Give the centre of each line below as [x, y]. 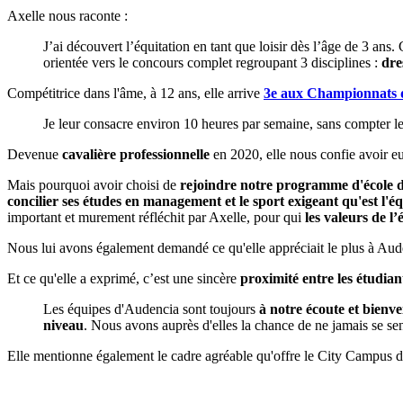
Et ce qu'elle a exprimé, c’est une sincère [124, 278]
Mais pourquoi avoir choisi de [94, 184]
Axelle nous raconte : [67, 15]
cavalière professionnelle [136, 154]
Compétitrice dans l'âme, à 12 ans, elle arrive [135, 93]
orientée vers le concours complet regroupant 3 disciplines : [212, 62]
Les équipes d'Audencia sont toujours [151, 309]
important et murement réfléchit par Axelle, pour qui [156, 217]
